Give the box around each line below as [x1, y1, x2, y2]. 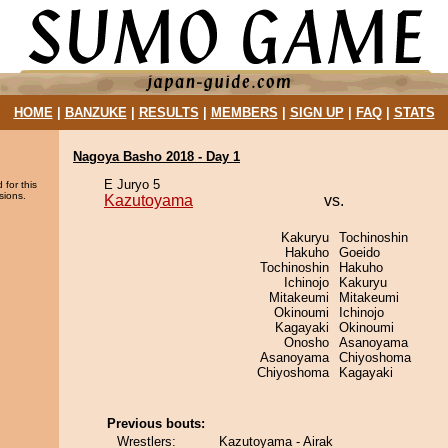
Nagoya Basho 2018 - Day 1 [73, 149, 240, 164]
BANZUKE [64, 105, 127, 120]
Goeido [339, 245, 380, 260]
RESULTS [138, 105, 199, 120]
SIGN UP [289, 105, 344, 120]
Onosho [284, 335, 329, 350]
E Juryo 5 [104, 177, 160, 192]
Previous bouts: [107, 416, 205, 431]
